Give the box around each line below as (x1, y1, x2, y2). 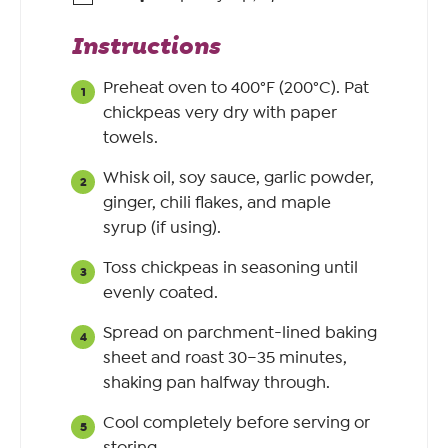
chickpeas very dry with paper (103, 102, 337, 123)
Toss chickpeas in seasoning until (103, 257, 358, 278)
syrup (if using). (103, 217, 221, 238)
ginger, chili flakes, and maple (103, 192, 331, 213)
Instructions (71, 30, 225, 63)
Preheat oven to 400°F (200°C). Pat (103, 77, 369, 98)
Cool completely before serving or (103, 412, 370, 433)
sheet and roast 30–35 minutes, (103, 347, 347, 368)
